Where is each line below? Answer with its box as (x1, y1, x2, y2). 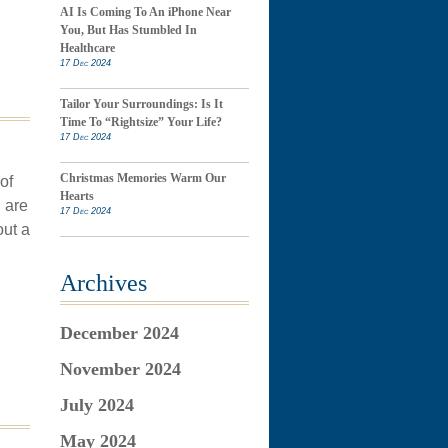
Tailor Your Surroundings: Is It (59, 97, 223, 111)
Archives (59, 270, 147, 296)
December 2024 (59, 323, 179, 343)
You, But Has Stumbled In (59, 23, 197, 37)
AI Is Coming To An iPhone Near (59, 5, 231, 19)
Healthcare (59, 41, 115, 55)
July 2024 (59, 395, 134, 415)
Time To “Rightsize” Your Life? (59, 115, 222, 129)
